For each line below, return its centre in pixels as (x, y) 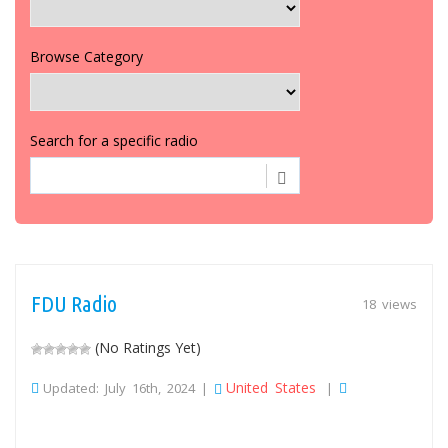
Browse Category (86, 56)
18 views (389, 303)
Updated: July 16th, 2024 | (128, 387)
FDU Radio (74, 303)
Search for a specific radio (114, 140)
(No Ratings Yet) (146, 347)
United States (271, 387)
